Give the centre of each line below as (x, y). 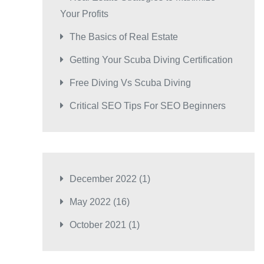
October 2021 (98, 225)
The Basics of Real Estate (124, 37)
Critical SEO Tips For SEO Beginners (148, 106)
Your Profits (84, 14)
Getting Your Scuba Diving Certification (151, 60)
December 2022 (103, 179)
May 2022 (90, 202)
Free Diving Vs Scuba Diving (130, 83)
